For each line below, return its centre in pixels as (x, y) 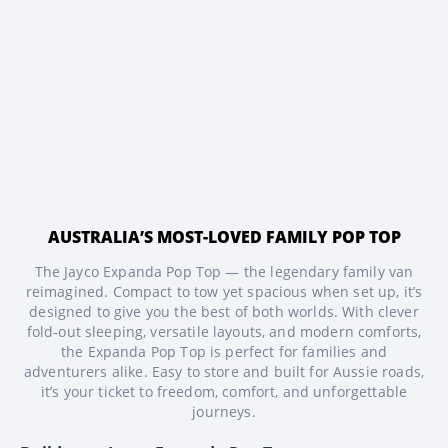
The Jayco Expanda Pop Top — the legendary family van (224, 271)
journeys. (224, 411)
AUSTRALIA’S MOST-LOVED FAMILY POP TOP (224, 237)
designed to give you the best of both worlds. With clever (224, 311)
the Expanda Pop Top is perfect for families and (224, 351)
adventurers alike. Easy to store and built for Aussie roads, (224, 371)
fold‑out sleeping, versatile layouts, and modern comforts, (224, 331)
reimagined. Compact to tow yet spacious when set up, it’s (224, 291)
